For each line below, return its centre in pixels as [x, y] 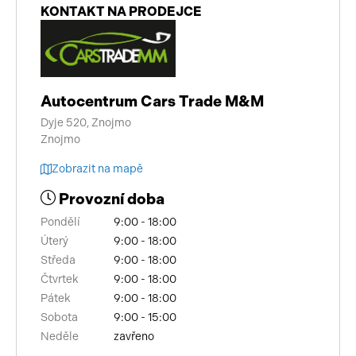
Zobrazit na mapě [97, 169]
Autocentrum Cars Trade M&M [152, 102]
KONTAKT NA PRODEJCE [121, 11]
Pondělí [60, 222]
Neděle [60, 337]
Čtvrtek [60, 280]
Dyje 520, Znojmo [86, 123]
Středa [58, 261]
